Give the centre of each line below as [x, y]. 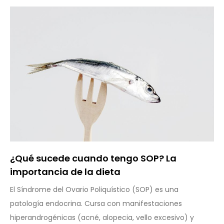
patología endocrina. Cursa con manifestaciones [96, 203]
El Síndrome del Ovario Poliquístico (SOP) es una [94, 189]
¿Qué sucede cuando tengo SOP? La [93, 158]
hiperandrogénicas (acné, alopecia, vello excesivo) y [102, 217]
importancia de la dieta [65, 171]
